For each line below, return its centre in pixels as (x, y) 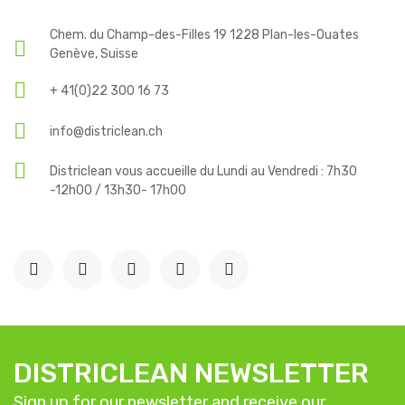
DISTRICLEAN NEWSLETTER (191, 373)
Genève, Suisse (94, 54)
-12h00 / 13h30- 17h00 (118, 190)
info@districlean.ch (106, 131)
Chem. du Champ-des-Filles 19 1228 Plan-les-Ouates (204, 35)
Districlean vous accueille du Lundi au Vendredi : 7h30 (203, 171)
